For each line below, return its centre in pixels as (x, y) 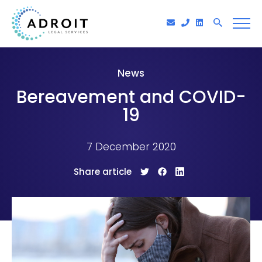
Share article (102, 171)
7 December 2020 (131, 147)
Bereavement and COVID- (131, 97)
